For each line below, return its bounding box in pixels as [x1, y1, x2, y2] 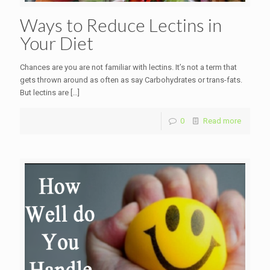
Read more [203, 116, 241, 126]
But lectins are [20, 88, 69, 98]
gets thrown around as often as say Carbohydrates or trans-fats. [20, 75, 242, 85]
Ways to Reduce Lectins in [20, 14, 222, 36]
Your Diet [20, 32, 93, 54]
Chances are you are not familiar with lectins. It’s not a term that [20, 63, 237, 72]
